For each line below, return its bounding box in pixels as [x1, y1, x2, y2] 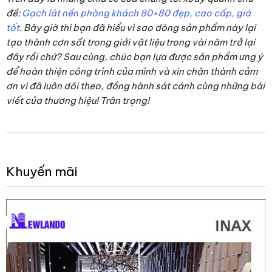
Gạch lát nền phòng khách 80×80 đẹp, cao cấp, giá [22, 7, 251, 19]
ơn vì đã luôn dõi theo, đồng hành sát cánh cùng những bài [6, 80, 265, 92]
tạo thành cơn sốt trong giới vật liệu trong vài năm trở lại [6, 36, 255, 49]
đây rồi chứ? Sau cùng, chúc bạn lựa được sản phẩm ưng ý [6, 51, 263, 63]
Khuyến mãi [6, 163, 78, 180]
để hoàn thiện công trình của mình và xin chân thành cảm [6, 66, 257, 78]
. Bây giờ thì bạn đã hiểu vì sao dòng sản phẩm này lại [19, 22, 256, 34]
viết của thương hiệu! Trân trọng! [6, 95, 149, 107]
